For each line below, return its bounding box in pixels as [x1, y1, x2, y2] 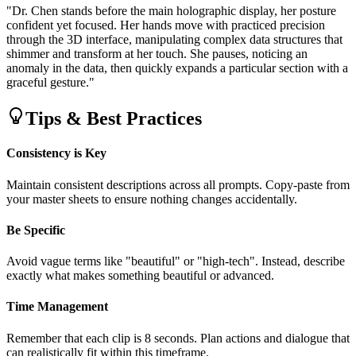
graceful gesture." [6, 75, 95, 90]
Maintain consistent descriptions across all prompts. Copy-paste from [6, 177, 350, 192]
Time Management [6, 300, 108, 314]
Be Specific [6, 222, 65, 237]
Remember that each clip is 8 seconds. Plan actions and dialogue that [6, 331, 350, 345]
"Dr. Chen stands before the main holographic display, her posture [6, 4, 336, 18]
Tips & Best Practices [25, 108, 202, 130]
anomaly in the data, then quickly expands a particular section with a [6, 61, 348, 75]
